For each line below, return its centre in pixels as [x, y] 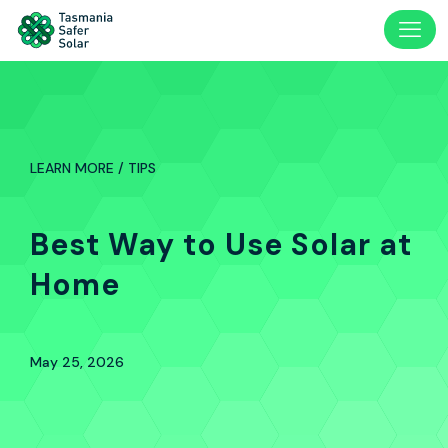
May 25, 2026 [77, 362]
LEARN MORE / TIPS [93, 168]
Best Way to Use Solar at [221, 244]
